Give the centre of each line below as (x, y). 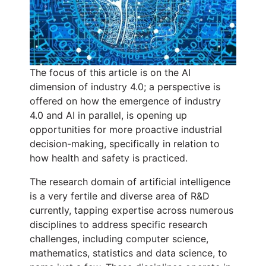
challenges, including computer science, (119, 239)
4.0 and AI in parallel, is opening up (108, 115)
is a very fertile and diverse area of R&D (120, 196)
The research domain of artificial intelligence (130, 182)
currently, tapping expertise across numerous (132, 210)
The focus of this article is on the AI (110, 73)
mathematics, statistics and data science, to (129, 253)
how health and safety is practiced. (109, 158)
